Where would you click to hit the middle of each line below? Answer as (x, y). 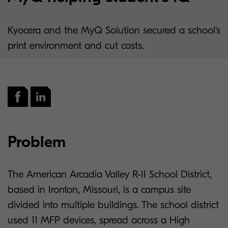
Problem (37, 142)
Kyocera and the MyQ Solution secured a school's (114, 30)
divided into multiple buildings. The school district (113, 205)
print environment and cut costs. (76, 46)
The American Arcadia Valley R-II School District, (110, 174)
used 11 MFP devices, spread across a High (99, 220)
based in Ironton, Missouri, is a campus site (99, 190)
